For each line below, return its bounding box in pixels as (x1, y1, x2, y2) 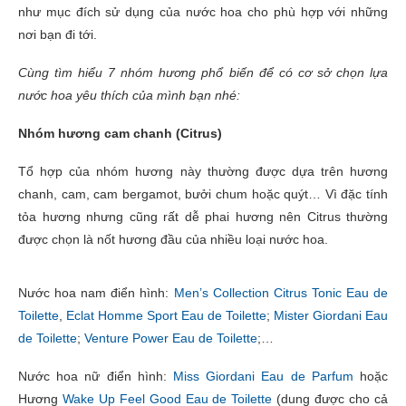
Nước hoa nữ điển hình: (18, 368, 173, 383)
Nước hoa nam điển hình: (18, 285, 174, 300)
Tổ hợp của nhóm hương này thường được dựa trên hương (18, 163, 388, 179)
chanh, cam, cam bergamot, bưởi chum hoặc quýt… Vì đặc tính (18, 186, 388, 201)
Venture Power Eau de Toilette (84, 330, 257, 345)
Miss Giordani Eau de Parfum (173, 368, 353, 383)
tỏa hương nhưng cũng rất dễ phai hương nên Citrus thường (18, 208, 388, 224)
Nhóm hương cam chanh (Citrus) (18, 125, 222, 140)
